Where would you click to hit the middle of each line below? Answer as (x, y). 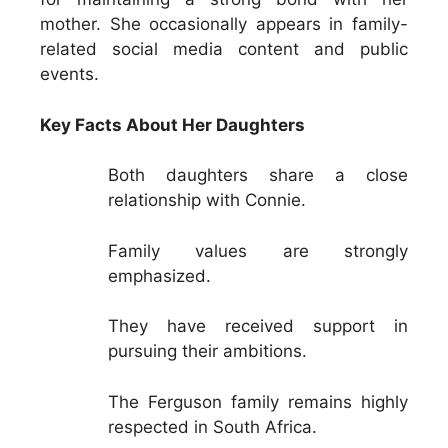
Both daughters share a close (258, 175)
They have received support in (258, 326)
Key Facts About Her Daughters (172, 124)
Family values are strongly (258, 250)
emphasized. (159, 275)
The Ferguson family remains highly (258, 401)
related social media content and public (224, 49)
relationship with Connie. (207, 200)
